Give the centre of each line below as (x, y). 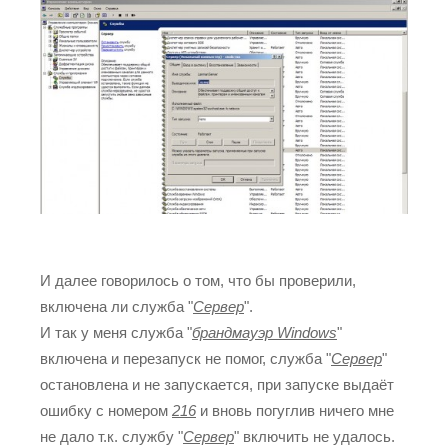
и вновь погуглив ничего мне (297, 411)
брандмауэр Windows (264, 333)
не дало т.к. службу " (111, 437)
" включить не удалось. (314, 437)
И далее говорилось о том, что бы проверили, (198, 281)
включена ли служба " (116, 307)
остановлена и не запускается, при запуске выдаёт (217, 385)
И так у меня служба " (116, 333)
